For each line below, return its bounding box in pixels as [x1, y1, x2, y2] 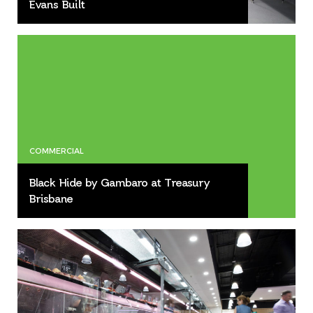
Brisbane [29, 192, 73, 206]
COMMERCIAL [29, 146, 84, 156]
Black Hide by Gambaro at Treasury [29, 176, 210, 190]
